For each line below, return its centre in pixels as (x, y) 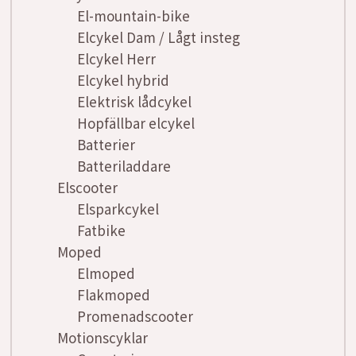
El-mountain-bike (133, 16)
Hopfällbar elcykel (136, 123)
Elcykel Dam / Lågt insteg (159, 37)
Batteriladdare (124, 166)
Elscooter (87, 188)
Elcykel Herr (116, 59)
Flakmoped (114, 295)
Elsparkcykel (118, 209)
